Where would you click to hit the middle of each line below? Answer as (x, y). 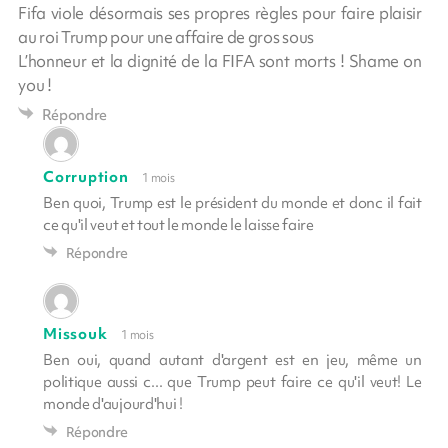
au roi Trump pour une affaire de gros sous (166, 37)
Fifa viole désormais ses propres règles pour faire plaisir (220, 13)
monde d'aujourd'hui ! (113, 404)
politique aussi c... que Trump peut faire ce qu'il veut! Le (232, 382)
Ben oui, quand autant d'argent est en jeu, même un (232, 360)
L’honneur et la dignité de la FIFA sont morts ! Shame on (220, 61)
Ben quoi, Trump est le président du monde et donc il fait (232, 203)
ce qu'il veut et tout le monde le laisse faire (178, 225)
